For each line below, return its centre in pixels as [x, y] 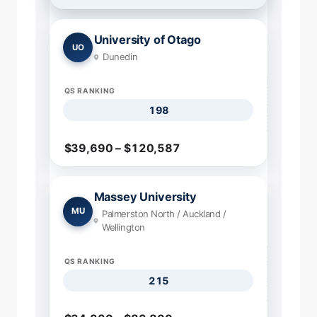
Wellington [123, 227]
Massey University [145, 197]
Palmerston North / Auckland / [164, 214]
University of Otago [147, 40]
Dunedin [120, 57]
